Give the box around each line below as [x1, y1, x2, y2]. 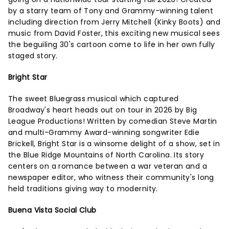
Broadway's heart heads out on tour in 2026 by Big [8, 104, 197, 115]
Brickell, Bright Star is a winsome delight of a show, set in [8, 138, 220, 149]
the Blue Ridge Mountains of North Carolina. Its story [8, 149, 204, 160]
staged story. [8, 50, 58, 61]
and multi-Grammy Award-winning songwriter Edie [8, 127, 200, 138]
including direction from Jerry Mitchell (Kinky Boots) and [8, 16, 220, 27]
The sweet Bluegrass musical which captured [8, 93, 179, 104]
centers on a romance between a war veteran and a [8, 161, 208, 171]
